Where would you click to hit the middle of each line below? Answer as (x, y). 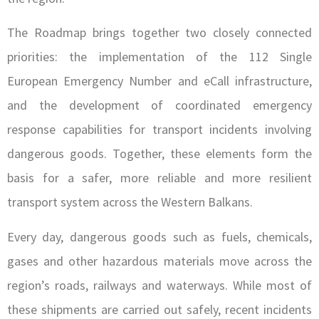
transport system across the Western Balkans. (130, 202)
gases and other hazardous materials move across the (159, 261)
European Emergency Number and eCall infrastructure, (159, 81)
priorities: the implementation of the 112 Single (159, 57)
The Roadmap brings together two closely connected (159, 33)
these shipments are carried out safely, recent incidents (159, 309)
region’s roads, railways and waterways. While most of (159, 285)
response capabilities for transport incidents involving (159, 130)
